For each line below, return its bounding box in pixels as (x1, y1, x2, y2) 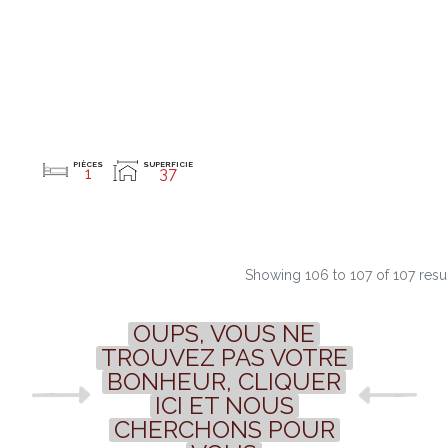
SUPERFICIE (143, 158, 194, 169)
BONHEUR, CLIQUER (107, 367, 341, 397)
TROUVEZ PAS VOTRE (100, 343, 348, 373)
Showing (244, 266, 305, 283)
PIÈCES (73, 158, 104, 169)
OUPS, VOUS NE (133, 319, 315, 349)
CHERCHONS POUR (113, 415, 335, 445)
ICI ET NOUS (154, 391, 294, 421)
